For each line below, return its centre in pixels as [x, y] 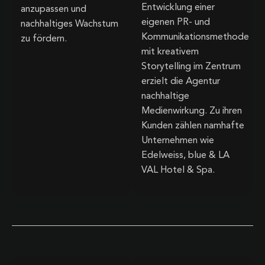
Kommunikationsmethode [195, 37]
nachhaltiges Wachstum [70, 25]
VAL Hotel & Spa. [178, 170]
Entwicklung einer [178, 7]
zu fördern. [44, 39]
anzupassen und [54, 10]
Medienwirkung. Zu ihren [192, 111]
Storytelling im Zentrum [191, 67]
